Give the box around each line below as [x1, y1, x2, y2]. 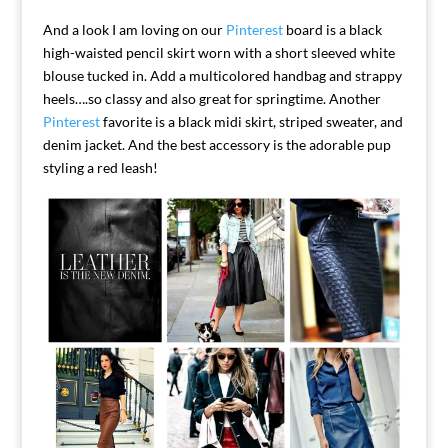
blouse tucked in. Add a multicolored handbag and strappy [42, 67, 402, 85]
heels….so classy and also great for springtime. [42, 90, 329, 108]
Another [328, 90, 381, 108]
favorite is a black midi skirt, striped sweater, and [99, 113, 403, 131]
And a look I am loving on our [42, 21, 226, 39]
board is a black [282, 21, 382, 39]
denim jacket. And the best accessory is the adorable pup [42, 136, 391, 154]
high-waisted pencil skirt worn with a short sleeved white [42, 44, 395, 62]
